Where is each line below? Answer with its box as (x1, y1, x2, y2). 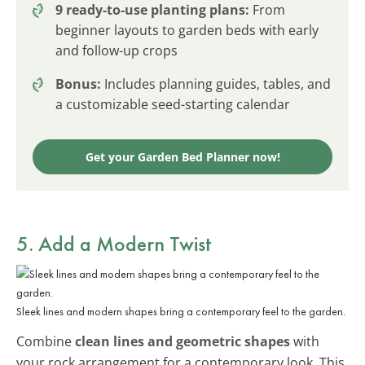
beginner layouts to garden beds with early (55, 20, 319, 39)
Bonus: (55, 74, 101, 93)
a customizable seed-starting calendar (55, 95, 290, 113)
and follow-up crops (55, 41, 178, 59)
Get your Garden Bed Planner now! (85, 148, 280, 165)
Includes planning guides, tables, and (101, 74, 331, 93)
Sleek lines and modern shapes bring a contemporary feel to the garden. (16, 303, 345, 319)
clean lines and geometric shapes (75, 332, 290, 350)
